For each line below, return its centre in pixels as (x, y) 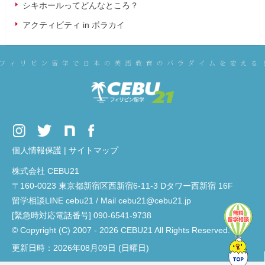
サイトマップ (93, 150)
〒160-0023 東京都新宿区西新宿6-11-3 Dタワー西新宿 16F (122, 185)
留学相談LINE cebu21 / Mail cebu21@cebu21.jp (101, 200)
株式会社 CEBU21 (46, 171)
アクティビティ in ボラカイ (74, 25)
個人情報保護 (37, 150)
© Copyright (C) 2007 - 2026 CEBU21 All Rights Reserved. (121, 230)
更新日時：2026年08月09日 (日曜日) (80, 248)
